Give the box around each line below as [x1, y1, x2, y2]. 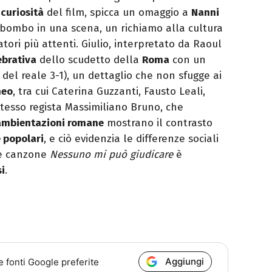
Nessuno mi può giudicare [50, 148, 173, 161]
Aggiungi [165, 256, 205, 268]
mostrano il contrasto [104, 117, 212, 130]
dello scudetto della [36, 53, 142, 67]
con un [169, 53, 206, 67]
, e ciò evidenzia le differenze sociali [44, 132, 219, 146]
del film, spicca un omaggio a [44, 6, 191, 19]
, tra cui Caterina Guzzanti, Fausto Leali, [13, 85, 205, 98]
